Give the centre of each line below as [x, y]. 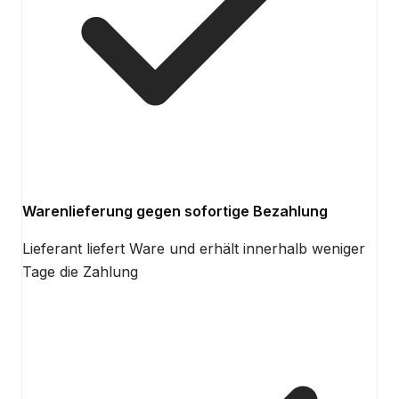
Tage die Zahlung [80, 272]
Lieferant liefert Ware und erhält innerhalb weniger [194, 249]
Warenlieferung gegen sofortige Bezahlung [175, 212]
